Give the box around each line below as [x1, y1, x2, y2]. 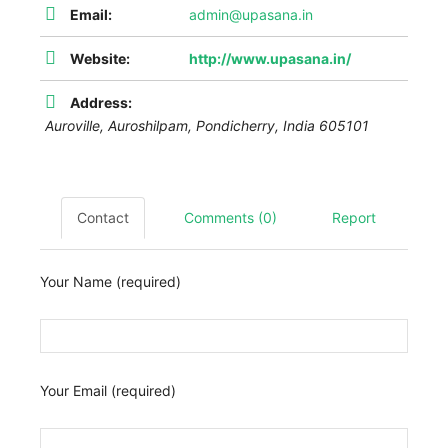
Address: [70, 93, 132, 111]
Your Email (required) [40, 381, 176, 399]
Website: [70, 49, 130, 67]
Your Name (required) [40, 272, 181, 290]
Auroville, [45, 116, 108, 134]
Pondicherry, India [196, 116, 315, 134]
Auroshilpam [108, 116, 188, 134]
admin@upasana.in [189, 5, 313, 23]
